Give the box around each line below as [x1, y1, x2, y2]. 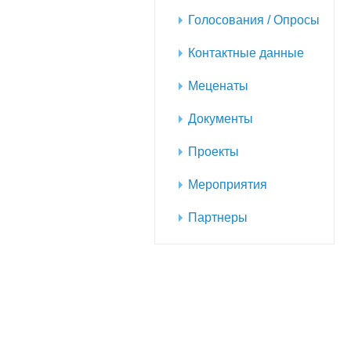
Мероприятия [188, 178, 267, 191]
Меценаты [188, 79, 248, 92]
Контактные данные [188, 46, 304, 60]
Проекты [188, 145, 239, 158]
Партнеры [188, 211, 248, 224]
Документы [188, 112, 253, 125]
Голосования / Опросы [188, 13, 320, 27]
